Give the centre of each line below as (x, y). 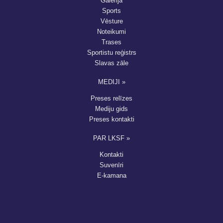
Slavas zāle (111, 63)
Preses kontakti (111, 119)
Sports (111, 11)
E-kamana (111, 176)
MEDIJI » (111, 82)
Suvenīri (111, 165)
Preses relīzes (111, 99)
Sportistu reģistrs (111, 53)
